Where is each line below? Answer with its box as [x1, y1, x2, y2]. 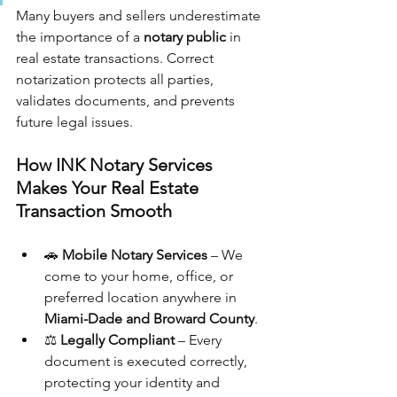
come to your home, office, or [44, 267, 237, 284]
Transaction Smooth [16, 199, 172, 222]
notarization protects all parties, [16, 70, 217, 88]
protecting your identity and [44, 373, 223, 391]
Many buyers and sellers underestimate [16, 6, 264, 24]
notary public [144, 27, 226, 45]
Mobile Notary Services [62, 245, 207, 263]
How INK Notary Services [16, 153, 217, 175]
